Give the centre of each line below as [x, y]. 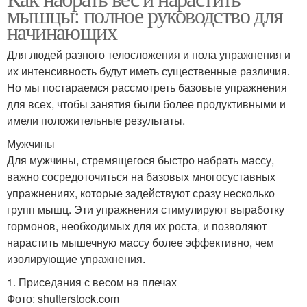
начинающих [62, 32]
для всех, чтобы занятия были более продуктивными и [146, 104]
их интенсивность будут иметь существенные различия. [148, 71]
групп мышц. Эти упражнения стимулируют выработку [146, 210]
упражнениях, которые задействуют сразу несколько [141, 193]
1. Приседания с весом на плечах [92, 282]
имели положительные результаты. [96, 121]
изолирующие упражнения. [76, 259]
